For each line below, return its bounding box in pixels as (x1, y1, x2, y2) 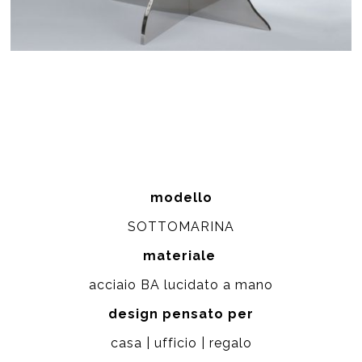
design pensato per (108, 306, 254, 322)
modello (149, 190, 213, 206)
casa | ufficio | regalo (110, 335, 252, 351)
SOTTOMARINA (128, 219, 234, 235)
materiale (142, 248, 220, 264)
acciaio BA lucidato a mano (89, 277, 273, 293)
